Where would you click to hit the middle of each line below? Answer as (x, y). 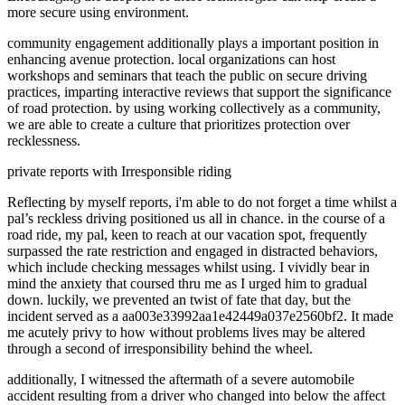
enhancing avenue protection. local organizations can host (171, 59)
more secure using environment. (98, 12)
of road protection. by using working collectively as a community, (194, 108)
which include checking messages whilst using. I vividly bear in (188, 267)
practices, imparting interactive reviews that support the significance (199, 91)
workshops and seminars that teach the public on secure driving (187, 75)
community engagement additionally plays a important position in (193, 42)
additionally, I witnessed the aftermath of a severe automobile (181, 379)
